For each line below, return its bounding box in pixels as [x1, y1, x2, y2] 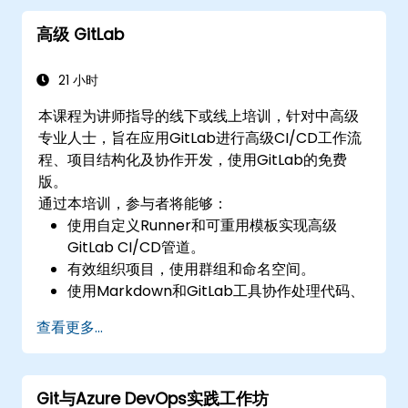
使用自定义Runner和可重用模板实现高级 [67, 214, 338, 236]
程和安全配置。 [67, 345, 170, 367]
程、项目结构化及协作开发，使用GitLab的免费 [38, 148, 348, 170]
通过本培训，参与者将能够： [38, 192, 229, 214]
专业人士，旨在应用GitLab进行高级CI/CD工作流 [38, 127, 362, 148]
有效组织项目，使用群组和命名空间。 [67, 258, 316, 280]
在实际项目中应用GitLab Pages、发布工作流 [67, 323, 366, 345]
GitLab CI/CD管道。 [67, 236, 206, 258]
